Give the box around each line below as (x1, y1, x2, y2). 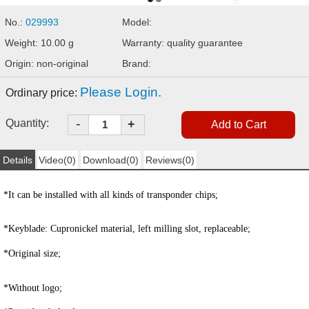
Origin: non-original (5, 58, 89, 70)
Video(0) (39, 154, 77, 166)
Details (2, 154, 32, 166)
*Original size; (3, 248, 61, 259)
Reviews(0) (145, 154, 195, 166)
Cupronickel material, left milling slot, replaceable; (50, 223, 250, 235)
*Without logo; (3, 282, 62, 293)
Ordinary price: (6, 87, 80, 99)
